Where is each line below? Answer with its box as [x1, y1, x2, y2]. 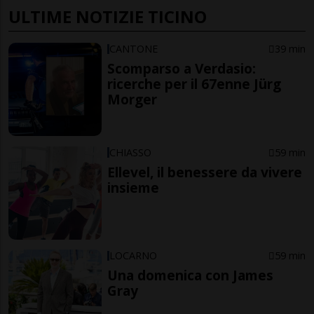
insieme [107, 177, 160, 197]
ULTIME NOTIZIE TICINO [8, 4, 207, 28]
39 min [274, 41, 306, 55]
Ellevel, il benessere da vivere [107, 162, 303, 182]
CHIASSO [109, 145, 152, 159]
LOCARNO [109, 249, 158, 263]
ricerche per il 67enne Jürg [107, 74, 282, 93]
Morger [107, 89, 158, 109]
